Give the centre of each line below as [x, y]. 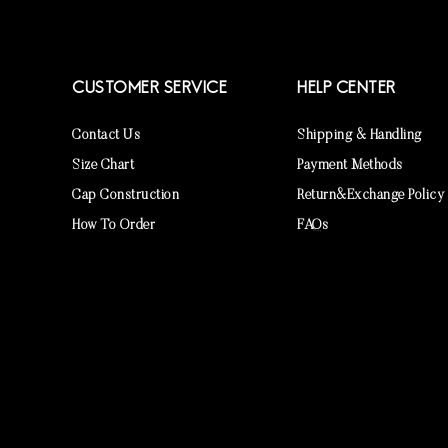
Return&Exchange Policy [370, 195]
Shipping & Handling [359, 135]
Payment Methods [350, 165]
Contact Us [106, 135]
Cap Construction [125, 195]
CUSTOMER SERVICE [149, 88]
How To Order [113, 225]
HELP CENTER [346, 88]
